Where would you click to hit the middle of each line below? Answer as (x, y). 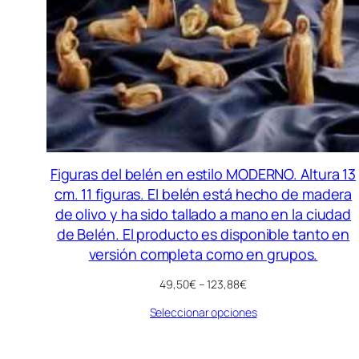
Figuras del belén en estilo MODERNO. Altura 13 (203, 173)
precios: (266, 313)
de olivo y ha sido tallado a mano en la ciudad (203, 214)
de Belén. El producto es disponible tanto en (203, 234)
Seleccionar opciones (203, 312)
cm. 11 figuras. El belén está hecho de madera (203, 194)
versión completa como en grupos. (203, 254)
